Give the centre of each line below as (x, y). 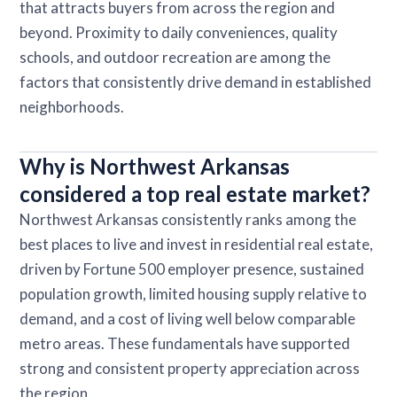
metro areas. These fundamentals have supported (185, 343)
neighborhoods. (72, 106)
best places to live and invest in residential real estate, (197, 244)
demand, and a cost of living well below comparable (188, 318)
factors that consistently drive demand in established (196, 82)
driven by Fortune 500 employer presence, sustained (192, 269)
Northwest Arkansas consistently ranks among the (188, 219)
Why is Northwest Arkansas (155, 166)
